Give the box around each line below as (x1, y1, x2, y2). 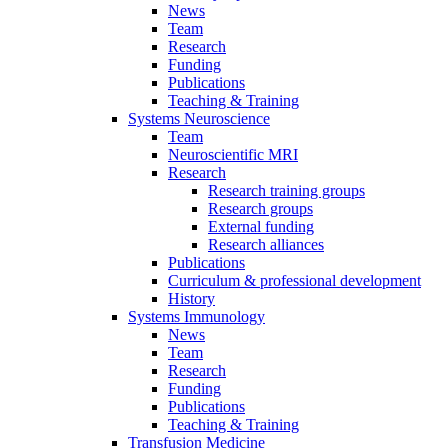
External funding (208, 218, 314, 235)
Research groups (208, 200, 313, 217)
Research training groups (208, 182, 365, 199)
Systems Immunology (128, 308, 265, 325)
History (168, 290, 215, 307)
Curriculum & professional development (168, 272, 421, 289)
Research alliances (208, 236, 324, 253)
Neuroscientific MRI (168, 146, 298, 163)
